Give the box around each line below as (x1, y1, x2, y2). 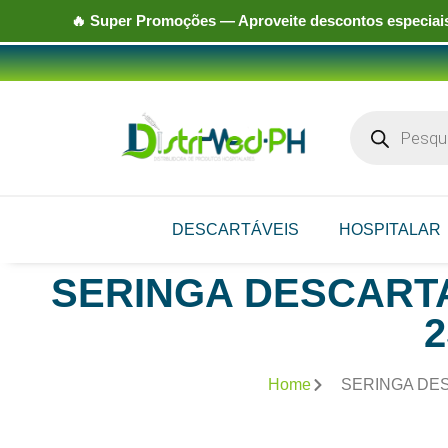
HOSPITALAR (339, 221, 441, 238)
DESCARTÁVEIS (172, 221, 299, 238)
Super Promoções (89, 12, 216, 29)
